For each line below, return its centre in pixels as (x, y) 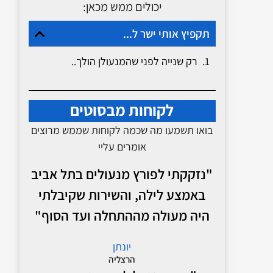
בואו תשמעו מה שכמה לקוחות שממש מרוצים (122, 130)
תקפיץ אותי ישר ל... (166, 34)
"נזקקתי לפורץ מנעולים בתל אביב (122, 174)
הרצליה (122, 259)
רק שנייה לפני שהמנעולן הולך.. (134, 62)
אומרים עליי (122, 147)
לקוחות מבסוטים (122, 110)
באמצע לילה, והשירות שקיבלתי (122, 195)
